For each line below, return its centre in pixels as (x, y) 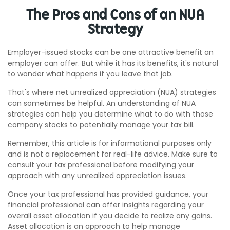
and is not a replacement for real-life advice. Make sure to (113, 154)
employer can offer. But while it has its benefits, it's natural (113, 63)
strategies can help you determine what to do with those (110, 114)
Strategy (115, 30)
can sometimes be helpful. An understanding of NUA (102, 103)
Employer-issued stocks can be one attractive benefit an (111, 52)
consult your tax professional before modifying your (101, 165)
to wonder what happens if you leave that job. (90, 74)
